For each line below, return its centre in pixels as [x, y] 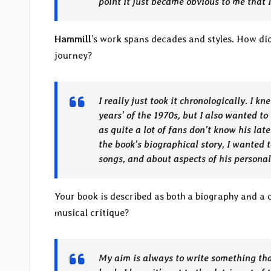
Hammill [73, 39]
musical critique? [92, 213]
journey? [73, 56]
